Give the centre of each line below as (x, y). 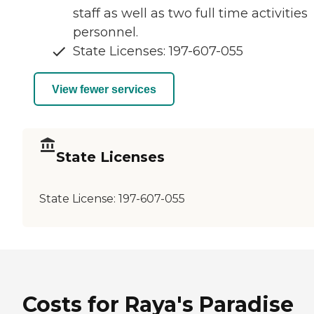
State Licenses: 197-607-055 (158, 52)
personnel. (105, 33)
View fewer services (104, 89)
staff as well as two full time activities (190, 14)
